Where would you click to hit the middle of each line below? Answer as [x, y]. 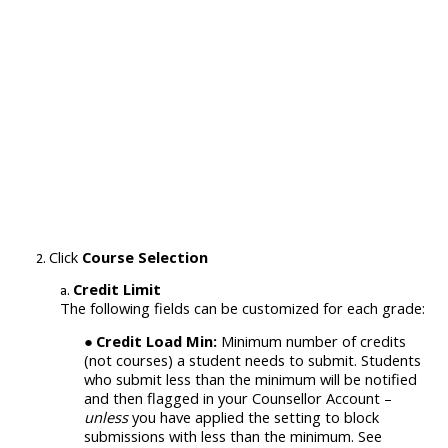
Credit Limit [117, 288]
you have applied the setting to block [255, 417]
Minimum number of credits [311, 341]
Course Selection [145, 256]
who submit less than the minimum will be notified [250, 379]
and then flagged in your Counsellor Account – [238, 398]
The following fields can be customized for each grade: [242, 307]
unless [108, 417]
